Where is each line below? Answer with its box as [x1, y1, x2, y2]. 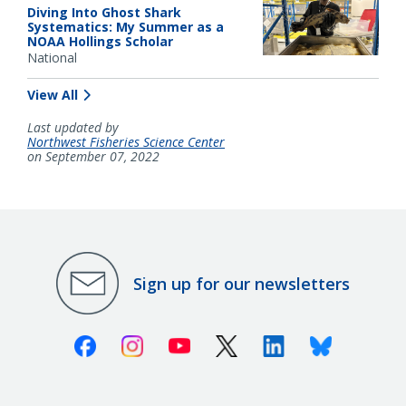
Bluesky [331, 333, 384, 353]
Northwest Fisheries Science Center [27, 133, 225, 151]
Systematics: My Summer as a [27, 18, 224, 36]
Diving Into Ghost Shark [27, 4, 181, 22]
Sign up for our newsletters [133, 272, 350, 295]
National [27, 49, 77, 67]
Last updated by [27, 119, 118, 137]
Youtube [189, 333, 247, 353]
